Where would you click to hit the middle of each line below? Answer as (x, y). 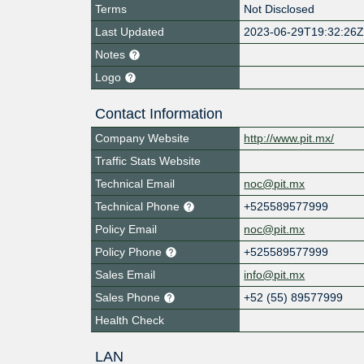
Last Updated (130, 31)
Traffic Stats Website (148, 160)
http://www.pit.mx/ (289, 138)
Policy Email (126, 229)
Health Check (130, 320)
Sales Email (125, 274)
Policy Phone (130, 251)
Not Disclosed (279, 9)
